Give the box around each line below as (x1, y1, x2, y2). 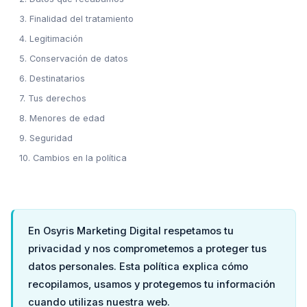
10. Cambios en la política (19, 153, 127, 163)
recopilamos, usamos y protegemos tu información (28, 278, 275, 291)
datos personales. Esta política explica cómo (28, 260, 248, 273)
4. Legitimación (19, 34, 83, 44)
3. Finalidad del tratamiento (19, 14, 134, 24)
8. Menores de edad (19, 113, 105, 123)
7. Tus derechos (19, 93, 86, 103)
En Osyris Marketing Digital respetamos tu (28, 225, 234, 237)
